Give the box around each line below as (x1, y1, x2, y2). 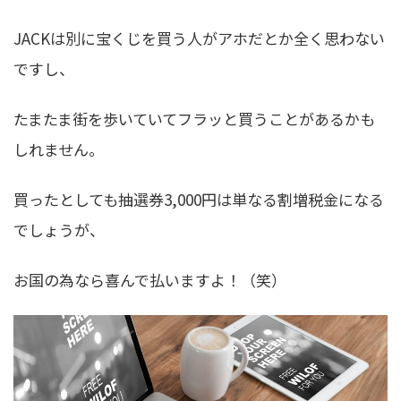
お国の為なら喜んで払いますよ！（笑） (13, 268, 286, 291)
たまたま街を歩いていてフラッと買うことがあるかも (13, 107, 375, 130)
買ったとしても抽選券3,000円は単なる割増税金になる (13, 187, 384, 210)
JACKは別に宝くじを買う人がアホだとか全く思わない (13, 26, 385, 49)
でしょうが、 (13, 218, 105, 241)
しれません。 (13, 137, 104, 160)
